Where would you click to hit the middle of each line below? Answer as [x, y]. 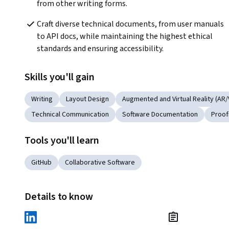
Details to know [59, 197]
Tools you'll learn [62, 141]
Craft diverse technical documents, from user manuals [130, 24]
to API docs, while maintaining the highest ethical [125, 37]
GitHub [41, 163]
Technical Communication [70, 115]
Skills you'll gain [60, 77]
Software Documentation [160, 115]
